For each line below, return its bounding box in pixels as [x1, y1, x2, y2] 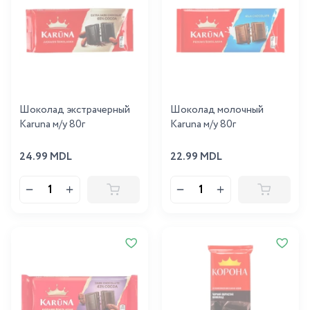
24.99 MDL [19, 149, 72, 165]
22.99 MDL [170, 149, 222, 165]
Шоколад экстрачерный [19, 102, 130, 118]
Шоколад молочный [170, 102, 264, 118]
